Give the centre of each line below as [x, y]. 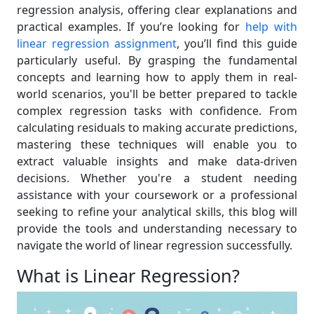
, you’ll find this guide [237, 43]
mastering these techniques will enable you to [157, 144]
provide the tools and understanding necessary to [157, 228]
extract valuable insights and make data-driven [157, 161]
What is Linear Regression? [128, 275]
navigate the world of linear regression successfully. [155, 245]
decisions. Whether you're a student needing [157, 178]
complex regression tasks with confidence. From [157, 111]
